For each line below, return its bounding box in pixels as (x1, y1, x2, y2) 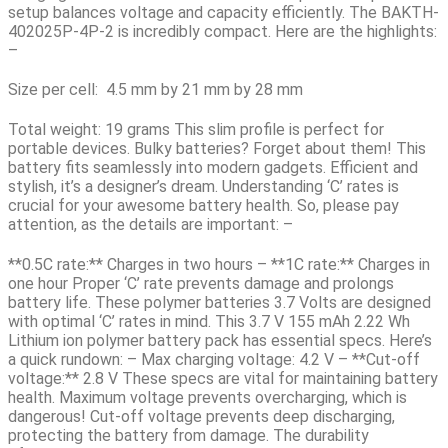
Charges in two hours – (103, 254, 271, 274)
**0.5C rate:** (8, 254, 103, 274)
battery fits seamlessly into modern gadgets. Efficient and (8, 158, 418, 178)
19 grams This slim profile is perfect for (101, 120, 384, 140)
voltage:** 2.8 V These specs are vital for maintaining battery (8, 368, 438, 388)
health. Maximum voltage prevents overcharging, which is (8, 387, 407, 407)
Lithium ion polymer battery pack (8, 330, 239, 350)
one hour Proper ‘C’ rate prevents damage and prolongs (8, 273, 394, 293)
